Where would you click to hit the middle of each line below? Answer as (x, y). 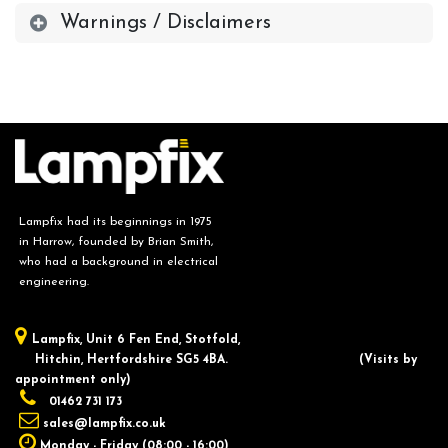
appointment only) (73, 380)
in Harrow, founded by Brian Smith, (114, 242)
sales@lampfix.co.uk (104, 424)
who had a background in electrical (116, 262)
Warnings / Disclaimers (165, 22)
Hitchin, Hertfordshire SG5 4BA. (171, 360)
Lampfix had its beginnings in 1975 (113, 222)
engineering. (52, 282)
